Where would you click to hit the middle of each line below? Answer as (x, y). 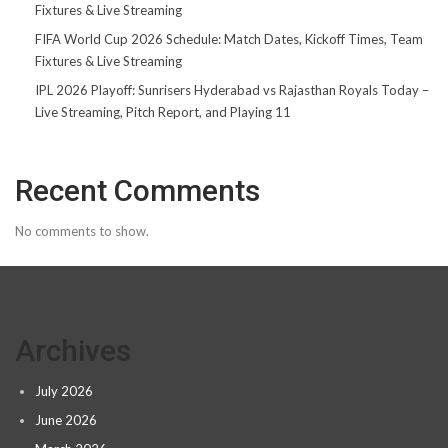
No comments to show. (82, 230)
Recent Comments (137, 190)
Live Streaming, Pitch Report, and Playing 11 (163, 111)
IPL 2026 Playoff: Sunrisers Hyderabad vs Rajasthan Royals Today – (232, 89)
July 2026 (64, 390)
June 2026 (66, 419)
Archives (73, 350)
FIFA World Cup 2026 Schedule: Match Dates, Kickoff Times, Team (229, 38)
